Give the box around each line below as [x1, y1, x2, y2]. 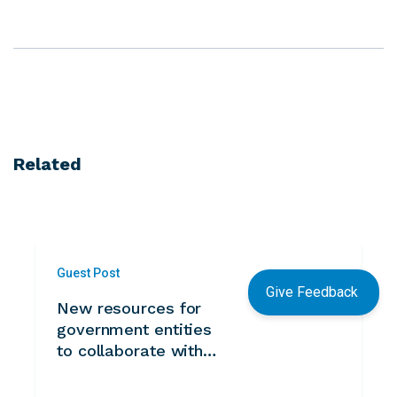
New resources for [57, 298, 202, 317]
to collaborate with [57, 340, 204, 360]
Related [13, 152, 82, 175]
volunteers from [57, 362, 181, 381]
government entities [57, 319, 213, 339]
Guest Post [57, 265, 120, 280]
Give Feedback [266, 284, 362, 301]
